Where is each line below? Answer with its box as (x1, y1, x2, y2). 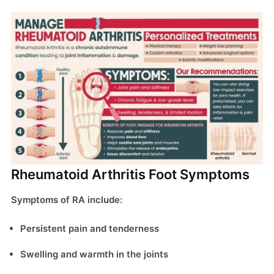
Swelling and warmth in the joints (20, 248, 168, 260)
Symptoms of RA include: (11, 193, 122, 206)
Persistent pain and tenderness (20, 222, 159, 234)
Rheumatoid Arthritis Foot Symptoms (11, 166, 250, 182)
